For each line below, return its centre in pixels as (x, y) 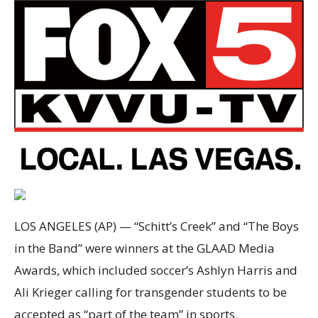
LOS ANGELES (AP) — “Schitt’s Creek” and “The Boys (157, 226)
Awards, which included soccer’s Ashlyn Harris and (156, 270)
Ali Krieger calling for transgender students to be (150, 292)
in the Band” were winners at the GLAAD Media (144, 248)
